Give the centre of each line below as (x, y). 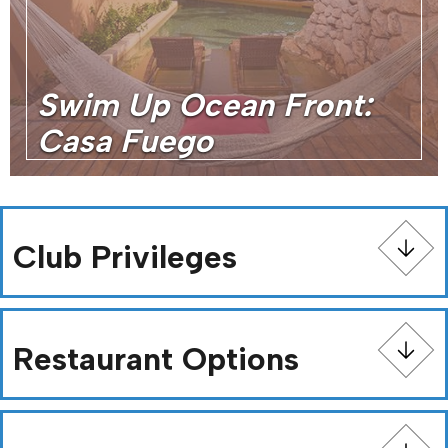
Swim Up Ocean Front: (204, 105)
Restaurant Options (156, 359)
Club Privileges (125, 257)
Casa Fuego (125, 141)
